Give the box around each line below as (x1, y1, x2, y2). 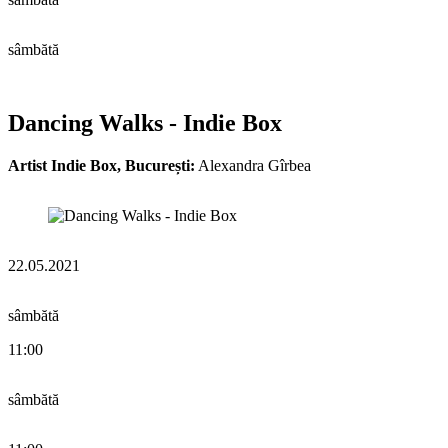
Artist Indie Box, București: (8, 157, 195, 175)
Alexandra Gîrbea (195, 157, 311, 175)
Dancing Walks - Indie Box (8, 110, 282, 137)
